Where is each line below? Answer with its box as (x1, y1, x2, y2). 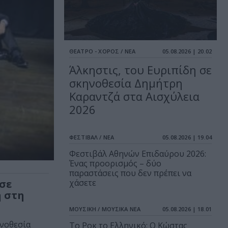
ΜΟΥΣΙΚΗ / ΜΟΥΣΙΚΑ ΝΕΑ (69, 205, 141, 213)
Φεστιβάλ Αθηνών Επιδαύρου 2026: (69, 148, 206, 160)
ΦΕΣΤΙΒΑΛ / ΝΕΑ (69, 133, 115, 141)
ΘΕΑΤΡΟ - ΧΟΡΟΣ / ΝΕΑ (69, 47, 135, 55)
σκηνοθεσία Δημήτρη (69, 75, 183, 91)
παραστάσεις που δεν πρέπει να (69, 167, 191, 179)
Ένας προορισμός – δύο (69, 158, 161, 169)
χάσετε (69, 177, 96, 189)
